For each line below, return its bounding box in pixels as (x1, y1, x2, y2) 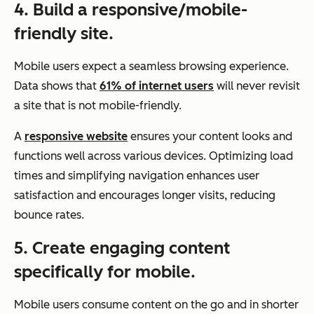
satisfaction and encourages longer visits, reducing (14, 188, 275, 202)
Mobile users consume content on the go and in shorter (14, 297, 299, 311)
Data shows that (14, 78, 100, 93)
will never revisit (214, 78, 300, 93)
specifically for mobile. (14, 261, 196, 282)
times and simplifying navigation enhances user (14, 168, 259, 182)
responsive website (25, 129, 128, 143)
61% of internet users (100, 78, 214, 93)
